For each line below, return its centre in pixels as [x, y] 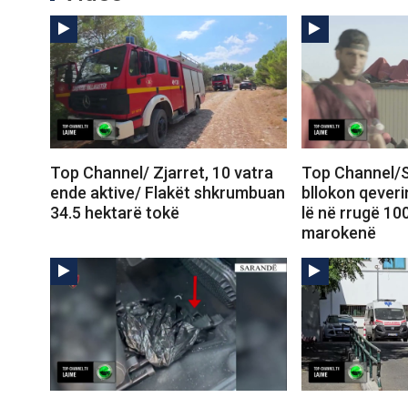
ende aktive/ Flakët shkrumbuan [168, 193]
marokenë [338, 233]
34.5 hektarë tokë [115, 213]
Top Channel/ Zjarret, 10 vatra [162, 173]
